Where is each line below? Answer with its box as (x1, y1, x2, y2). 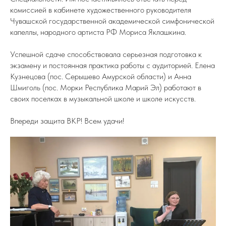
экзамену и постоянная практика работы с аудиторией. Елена (10, 60, 215, 70)
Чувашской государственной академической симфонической (10, 16, 214, 26)
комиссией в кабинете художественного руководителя (10, 5, 191, 15)
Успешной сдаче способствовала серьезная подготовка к (10, 49, 202, 59)
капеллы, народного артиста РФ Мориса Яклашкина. (10, 27, 186, 37)
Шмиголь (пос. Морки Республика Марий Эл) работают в (10, 82, 201, 92)
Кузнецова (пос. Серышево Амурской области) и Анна (10, 71, 191, 81)
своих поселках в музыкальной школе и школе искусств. (10, 93, 196, 103)
